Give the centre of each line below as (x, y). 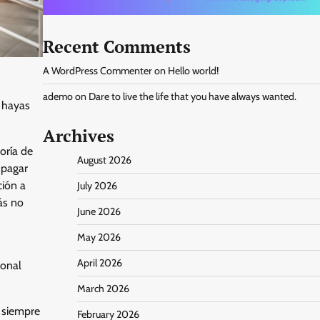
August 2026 (104, 160)
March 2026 (103, 289)
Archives (78, 136)
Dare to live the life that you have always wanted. (192, 97)
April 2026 (99, 263)
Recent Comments (116, 47)
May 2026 (99, 237)
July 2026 (97, 186)
